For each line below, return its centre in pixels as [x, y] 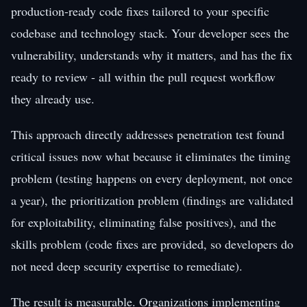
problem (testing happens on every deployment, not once [152, 178]
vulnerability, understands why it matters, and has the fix [152, 54]
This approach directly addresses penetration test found [148, 134]
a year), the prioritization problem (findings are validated [152, 200]
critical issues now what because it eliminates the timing [151, 156]
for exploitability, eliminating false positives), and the [144, 222]
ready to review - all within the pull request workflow [143, 76]
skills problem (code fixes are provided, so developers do [152, 244]
